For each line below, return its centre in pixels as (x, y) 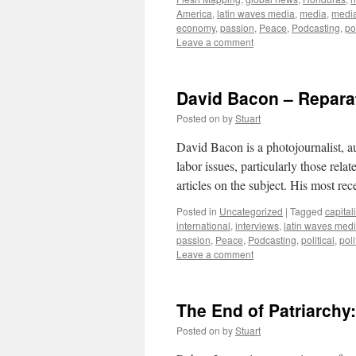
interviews (257, 225)
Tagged (306, 211)
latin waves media (256, 13)
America (194, 13)
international (203, 225)
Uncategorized (251, 211)
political (318, 240)
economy (196, 27)
